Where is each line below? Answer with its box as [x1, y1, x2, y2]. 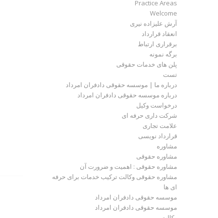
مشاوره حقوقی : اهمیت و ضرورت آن [80, 162, 178, 171]
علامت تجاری [143, 121, 178, 130]
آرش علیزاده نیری [130, 19, 178, 28]
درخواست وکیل [136, 101, 178, 109]
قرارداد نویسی [138, 131, 178, 140]
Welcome [150, 9, 178, 18]
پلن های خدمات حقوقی [116, 60, 178, 69]
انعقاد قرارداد [142, 29, 178, 38]
